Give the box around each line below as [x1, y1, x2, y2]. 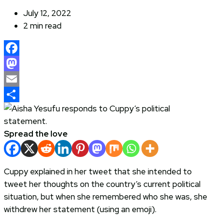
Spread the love [4, 128, 68, 139]
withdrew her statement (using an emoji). [4, 203, 156, 215]
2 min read [23, 20, 62, 31]
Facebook [4, 58, 41, 69]
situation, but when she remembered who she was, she [4, 191, 207, 202]
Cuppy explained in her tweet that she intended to [4, 166, 192, 177]
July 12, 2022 [23, 7, 71, 18]
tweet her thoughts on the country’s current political [4, 178, 201, 189]
